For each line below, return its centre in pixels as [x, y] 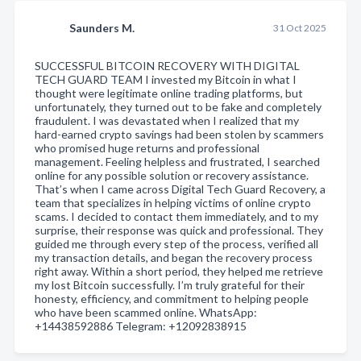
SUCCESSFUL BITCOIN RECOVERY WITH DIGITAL [167, 65]
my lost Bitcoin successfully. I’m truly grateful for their [170, 284]
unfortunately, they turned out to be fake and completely [178, 106]
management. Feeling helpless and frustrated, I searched [177, 161]
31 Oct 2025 [299, 27]
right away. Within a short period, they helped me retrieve [179, 271]
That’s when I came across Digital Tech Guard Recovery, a [180, 189]
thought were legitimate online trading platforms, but [169, 93]
